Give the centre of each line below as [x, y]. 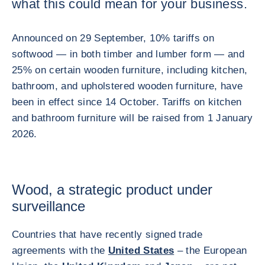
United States [141, 251]
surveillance [49, 206]
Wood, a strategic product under [112, 190]
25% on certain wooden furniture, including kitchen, [130, 70]
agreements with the [60, 251]
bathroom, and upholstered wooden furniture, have [127, 86]
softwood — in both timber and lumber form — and [128, 54]
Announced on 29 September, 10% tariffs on [113, 38]
